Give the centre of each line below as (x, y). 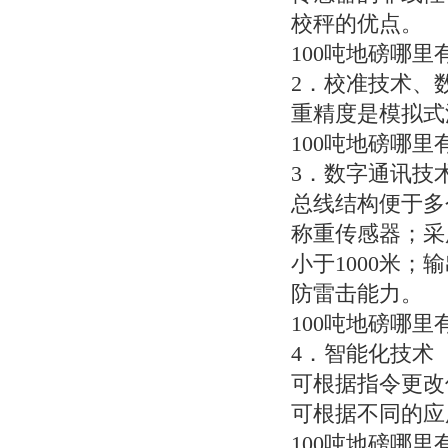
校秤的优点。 (357, 23)
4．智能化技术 (362, 353)
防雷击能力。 (357, 293)
